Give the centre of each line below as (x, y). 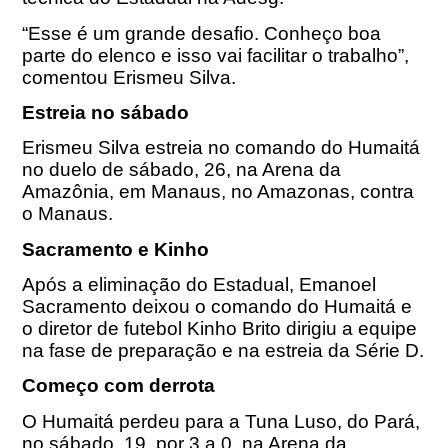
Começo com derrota (119, 386)
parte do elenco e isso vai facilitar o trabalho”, (216, 55)
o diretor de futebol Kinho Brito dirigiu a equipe (220, 328)
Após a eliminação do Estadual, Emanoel (199, 284)
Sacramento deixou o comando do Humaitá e (217, 306)
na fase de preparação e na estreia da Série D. (223, 350)
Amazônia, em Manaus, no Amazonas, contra (218, 192)
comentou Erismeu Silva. (129, 77)
